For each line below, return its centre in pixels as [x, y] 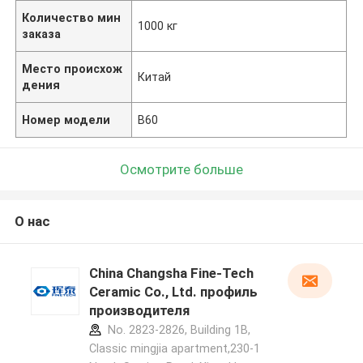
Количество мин [72, 17]
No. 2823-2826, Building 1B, [177, 330]
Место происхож [73, 68]
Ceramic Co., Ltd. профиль [173, 292]
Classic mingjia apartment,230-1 [174, 349]
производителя [139, 311]
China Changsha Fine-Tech [171, 273]
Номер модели [66, 120]
